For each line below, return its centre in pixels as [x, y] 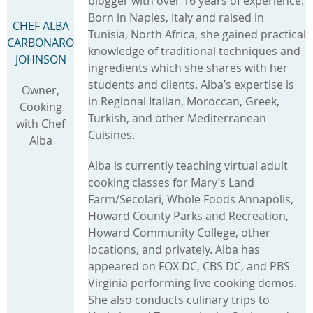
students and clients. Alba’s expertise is [191, 84]
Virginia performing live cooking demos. [192, 283]
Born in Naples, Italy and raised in [176, 17]
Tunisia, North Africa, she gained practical [197, 34]
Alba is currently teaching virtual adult [188, 165]
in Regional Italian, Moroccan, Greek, [184, 101]
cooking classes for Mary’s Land [171, 182]
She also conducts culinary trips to [179, 299]
